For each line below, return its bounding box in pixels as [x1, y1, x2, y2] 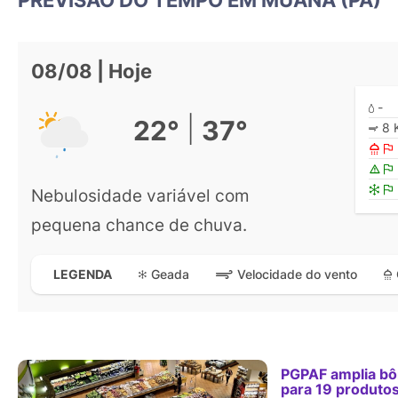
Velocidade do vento [237, 267, 357, 283]
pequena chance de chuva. [31, 213, 247, 235]
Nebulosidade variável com [31, 184, 250, 206]
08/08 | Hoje [31, 59, 152, 83]
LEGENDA [53, 267, 112, 282]
